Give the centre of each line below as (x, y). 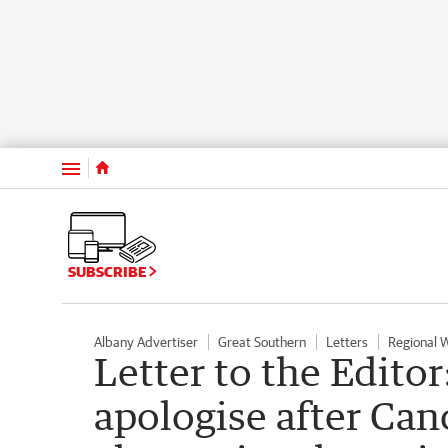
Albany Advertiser (146, 341)
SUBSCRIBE (108, 271)
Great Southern (262, 341)
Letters (347, 341)
